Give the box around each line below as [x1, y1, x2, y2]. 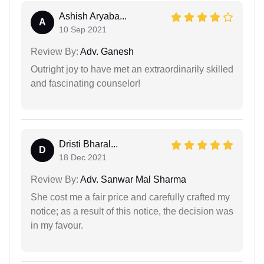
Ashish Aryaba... [59, 11, 127, 21]
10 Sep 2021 [59, 24, 107, 34]
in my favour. [31, 220, 83, 230]
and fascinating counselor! [31, 78, 140, 88]
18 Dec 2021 [59, 152, 107, 162]
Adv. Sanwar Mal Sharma [78, 174, 186, 184]
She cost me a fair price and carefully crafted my [31, 192, 230, 202]
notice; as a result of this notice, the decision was [31, 206, 233, 216]
